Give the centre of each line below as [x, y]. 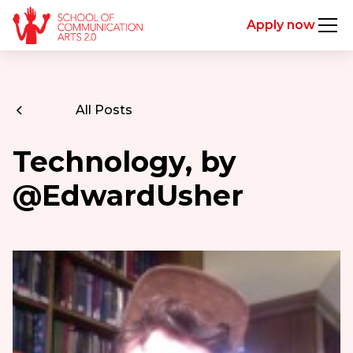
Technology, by [124, 162]
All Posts [104, 110]
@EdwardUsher [128, 195]
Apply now [281, 25]
